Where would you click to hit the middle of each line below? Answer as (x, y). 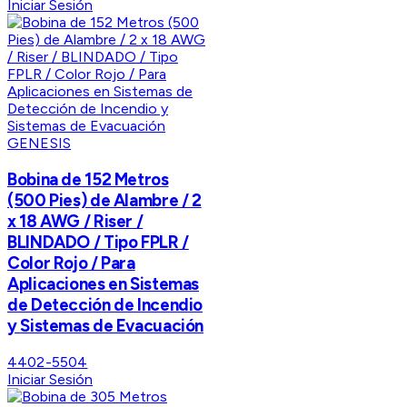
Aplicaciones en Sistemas (104, 284)
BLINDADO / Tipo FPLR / (98, 243)
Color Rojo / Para (71, 263)
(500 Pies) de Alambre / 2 (104, 201)
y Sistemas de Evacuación (106, 326)
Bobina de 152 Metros (88, 180)
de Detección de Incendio (105, 305)
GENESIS (40, 144)
